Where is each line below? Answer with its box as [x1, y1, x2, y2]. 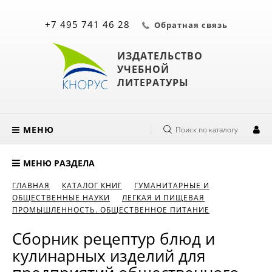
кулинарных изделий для [12, 245, 205, 267]
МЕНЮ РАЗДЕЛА [23, 157, 95, 169]
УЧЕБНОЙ [117, 62, 169, 76]
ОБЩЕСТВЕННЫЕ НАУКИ [12, 192, 110, 203]
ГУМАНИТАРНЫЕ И [134, 180, 209, 191]
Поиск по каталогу [175, 124, 238, 135]
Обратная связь [154, 19, 228, 30]
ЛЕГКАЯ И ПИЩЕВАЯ [122, 192, 205, 203]
